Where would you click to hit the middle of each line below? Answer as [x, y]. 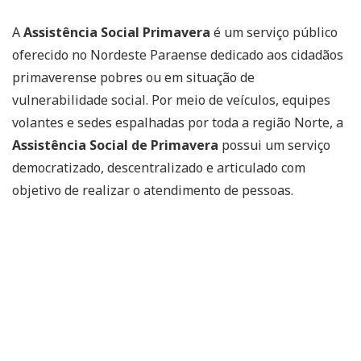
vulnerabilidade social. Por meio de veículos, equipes [171, 100]
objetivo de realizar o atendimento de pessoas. [153, 190]
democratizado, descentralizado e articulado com [159, 168]
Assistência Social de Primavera [115, 145]
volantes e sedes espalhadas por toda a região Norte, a [178, 122]
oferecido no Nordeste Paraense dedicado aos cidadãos [178, 55]
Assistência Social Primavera [117, 32]
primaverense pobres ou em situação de [133, 77]
